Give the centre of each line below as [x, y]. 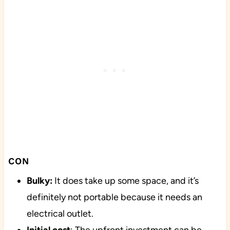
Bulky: [39, 181]
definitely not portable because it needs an [114, 197]
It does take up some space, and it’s [125, 181]
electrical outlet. [60, 214]
